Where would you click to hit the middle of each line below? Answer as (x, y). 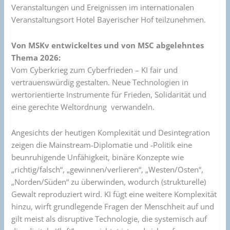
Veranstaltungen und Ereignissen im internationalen (103, 7)
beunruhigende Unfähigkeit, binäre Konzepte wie (98, 157)
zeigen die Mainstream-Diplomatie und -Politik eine (102, 145)
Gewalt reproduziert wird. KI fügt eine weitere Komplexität (114, 194)
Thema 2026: (36, 57)
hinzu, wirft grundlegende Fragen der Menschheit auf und (113, 206)
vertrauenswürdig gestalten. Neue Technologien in (100, 82)
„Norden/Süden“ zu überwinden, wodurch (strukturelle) (109, 181)
